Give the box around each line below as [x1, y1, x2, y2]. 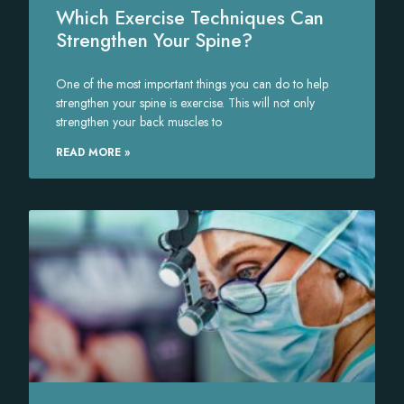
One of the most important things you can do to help [56, 74, 329, 93]
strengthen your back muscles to [56, 112, 223, 131]
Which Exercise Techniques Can [56, 4, 325, 32]
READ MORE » [56, 143, 131, 161]
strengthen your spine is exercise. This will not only [56, 93, 316, 112]
